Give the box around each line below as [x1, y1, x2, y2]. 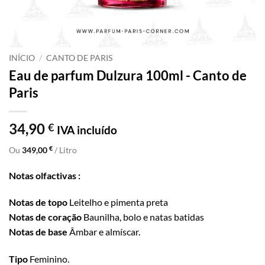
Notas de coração [9, 211, 82, 223]
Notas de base [9, 226, 67, 238]
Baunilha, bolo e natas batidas [82, 211, 204, 223]
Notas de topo [9, 196, 67, 208]
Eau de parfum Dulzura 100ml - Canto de [9, 67, 247, 83]
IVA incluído [57, 122, 117, 137]
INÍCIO [9, 53, 35, 63]
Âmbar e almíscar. [67, 226, 140, 238]
